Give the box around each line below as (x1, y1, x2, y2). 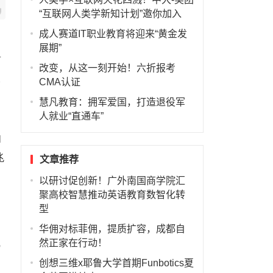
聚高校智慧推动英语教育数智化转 (38, 190, 185, 200)
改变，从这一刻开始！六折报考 (38, 63, 175, 73)
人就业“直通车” (38, 111, 104, 121)
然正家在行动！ (38, 238, 107, 248)
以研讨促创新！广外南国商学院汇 (38, 175, 185, 186)
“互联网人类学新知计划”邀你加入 (38, 9, 182, 19)
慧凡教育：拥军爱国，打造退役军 (38, 97, 185, 107)
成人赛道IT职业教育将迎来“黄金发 (38, 29, 187, 39)
